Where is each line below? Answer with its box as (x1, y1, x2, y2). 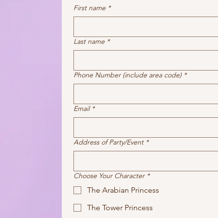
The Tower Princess (87, 203, 153, 212)
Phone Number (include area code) (73, 71, 182, 79)
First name (73, 3, 106, 12)
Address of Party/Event (73, 138, 144, 146)
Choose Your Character (73, 171, 145, 180)
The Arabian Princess (87, 185, 159, 195)
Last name (73, 37, 105, 46)
